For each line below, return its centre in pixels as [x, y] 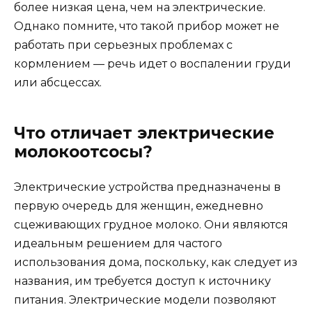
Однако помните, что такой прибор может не [147, 26]
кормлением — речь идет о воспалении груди [153, 64]
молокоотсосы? [83, 152]
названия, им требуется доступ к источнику [142, 281]
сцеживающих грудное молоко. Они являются [151, 225]
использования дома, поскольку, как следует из [156, 263]
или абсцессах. [58, 83]
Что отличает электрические [144, 133]
